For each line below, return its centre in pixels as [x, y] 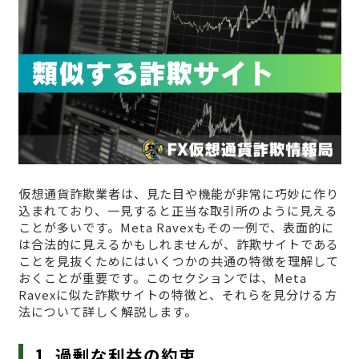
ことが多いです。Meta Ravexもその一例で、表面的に [176, 228]
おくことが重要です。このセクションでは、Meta [162, 278]
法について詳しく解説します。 [107, 312]
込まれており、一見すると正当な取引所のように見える [178, 211]
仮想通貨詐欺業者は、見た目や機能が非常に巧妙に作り [178, 194]
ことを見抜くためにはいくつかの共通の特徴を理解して [178, 261]
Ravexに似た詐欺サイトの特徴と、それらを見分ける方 [177, 295]
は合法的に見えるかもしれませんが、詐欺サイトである [178, 244]
